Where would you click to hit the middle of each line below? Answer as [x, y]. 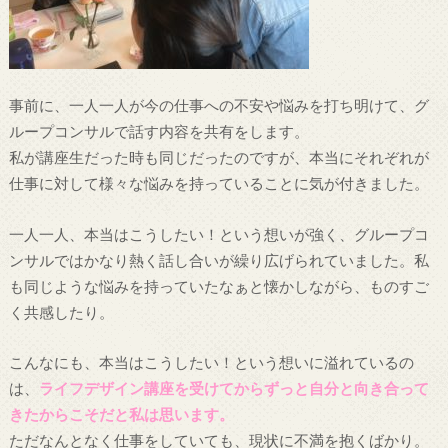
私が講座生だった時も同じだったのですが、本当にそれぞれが [218, 157]
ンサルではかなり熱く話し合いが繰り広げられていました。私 [218, 259]
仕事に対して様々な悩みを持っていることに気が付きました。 [218, 183]
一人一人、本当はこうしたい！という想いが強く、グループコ [218, 233]
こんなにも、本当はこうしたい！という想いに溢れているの [211, 362]
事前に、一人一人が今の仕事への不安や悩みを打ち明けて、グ [218, 105]
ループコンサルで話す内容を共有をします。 [158, 131]
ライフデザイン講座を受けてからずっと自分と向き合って [233, 388]
